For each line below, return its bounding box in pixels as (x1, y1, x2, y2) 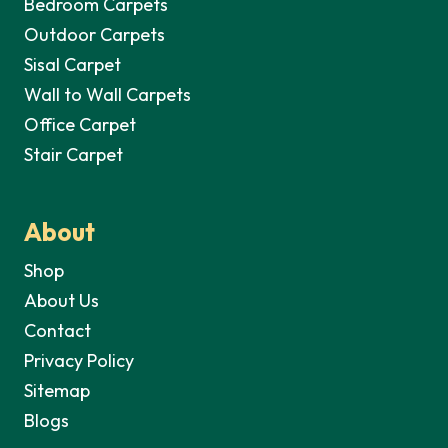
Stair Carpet (24, 142, 123, 166)
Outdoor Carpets (24, 22, 165, 46)
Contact (24, 318, 91, 342)
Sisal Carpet (24, 52, 121, 76)
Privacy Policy (24, 348, 134, 372)
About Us (24, 288, 99, 312)
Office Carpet (24, 112, 136, 136)
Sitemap (24, 378, 90, 402)
